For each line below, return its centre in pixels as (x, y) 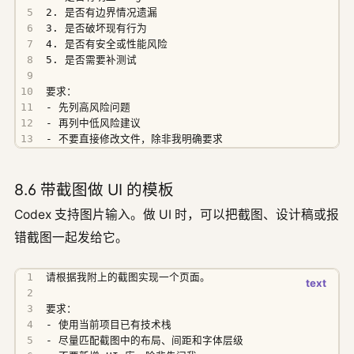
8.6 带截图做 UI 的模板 (94, 189)
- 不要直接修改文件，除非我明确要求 (135, 139)
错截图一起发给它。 (71, 237)
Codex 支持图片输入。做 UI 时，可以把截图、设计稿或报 (177, 214)
